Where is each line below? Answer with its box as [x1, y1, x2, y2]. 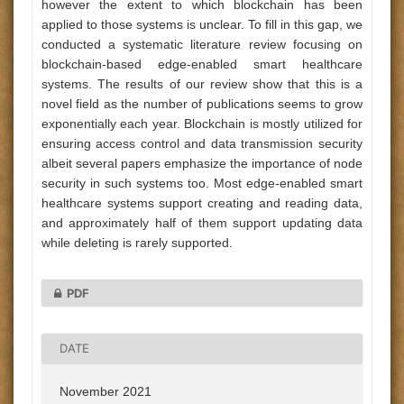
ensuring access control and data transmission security [41, 136, 363, 151]
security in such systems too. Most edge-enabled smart [41, 176, 363, 190]
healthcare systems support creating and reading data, [41, 196, 363, 210]
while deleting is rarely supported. [41, 235, 233, 250]
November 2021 [60, 383, 151, 399]
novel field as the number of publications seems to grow [41, 96, 363, 111]
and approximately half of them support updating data [41, 216, 363, 230]
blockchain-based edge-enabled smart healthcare [41, 57, 363, 71]
